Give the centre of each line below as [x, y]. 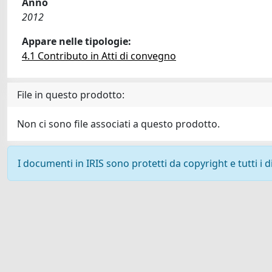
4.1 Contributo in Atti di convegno [99, 56]
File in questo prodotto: [71, 95]
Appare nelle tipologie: [76, 41]
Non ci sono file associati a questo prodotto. [118, 124]
